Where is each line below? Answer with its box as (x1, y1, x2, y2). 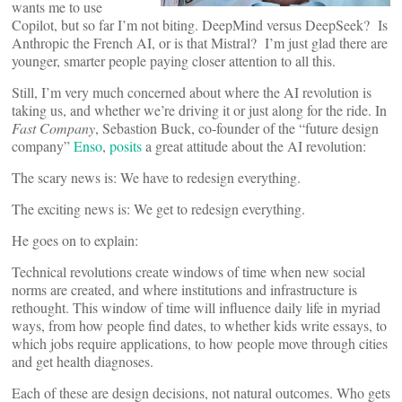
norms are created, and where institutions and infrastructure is (12, 279, 357, 299)
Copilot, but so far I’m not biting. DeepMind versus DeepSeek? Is (12, 14, 388, 34)
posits (109, 135, 142, 155)
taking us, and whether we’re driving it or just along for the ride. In (12, 100, 387, 119)
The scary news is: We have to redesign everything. (12, 167, 301, 187)
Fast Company (12, 118, 95, 137)
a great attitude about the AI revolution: (142, 135, 366, 155)
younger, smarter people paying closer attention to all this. (12, 50, 336, 70)
